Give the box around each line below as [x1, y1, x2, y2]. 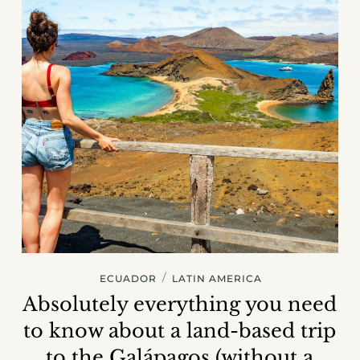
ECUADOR [99, 272, 157, 285]
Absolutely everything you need [22, 292, 337, 317]
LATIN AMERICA [171, 272, 262, 285]
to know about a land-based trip [23, 319, 337, 343]
